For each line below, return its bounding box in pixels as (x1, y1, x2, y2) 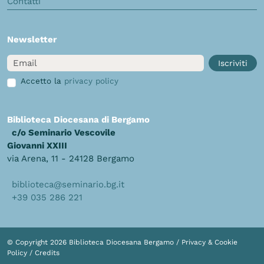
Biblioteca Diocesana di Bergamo (7, 114, 150, 125)
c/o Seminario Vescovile (12, 127, 115, 138)
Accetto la (20, 75, 64, 85)
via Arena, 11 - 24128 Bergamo (7, 153, 134, 164)
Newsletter (7, 34, 57, 45)
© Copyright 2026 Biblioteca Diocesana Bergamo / (7, 237, 181, 246)
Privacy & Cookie (181, 237, 237, 246)
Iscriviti (218, 58, 247, 68)
